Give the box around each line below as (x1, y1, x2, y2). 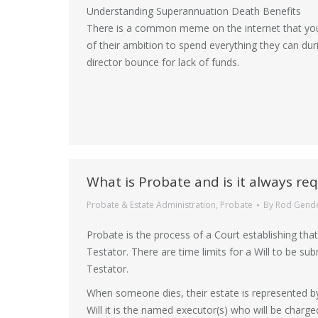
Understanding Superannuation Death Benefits (87, 4, 301, 18)
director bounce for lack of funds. (87, 55, 239, 69)
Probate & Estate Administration (87, 199, 216, 211)
